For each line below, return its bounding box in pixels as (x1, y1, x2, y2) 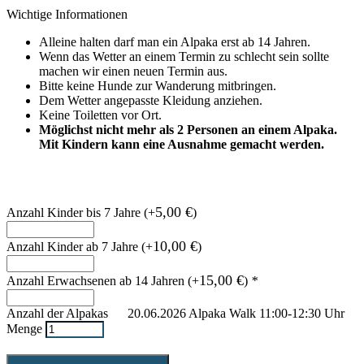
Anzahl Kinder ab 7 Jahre (6, 239, 141, 253)
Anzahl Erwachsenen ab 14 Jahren (6, 273, 188, 288)
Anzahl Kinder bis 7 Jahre (6, 205, 144, 219)
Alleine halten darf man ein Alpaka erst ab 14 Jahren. (39, 34, 310, 49)
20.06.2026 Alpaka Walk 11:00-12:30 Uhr (128, 305, 344, 320)
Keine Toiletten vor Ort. (39, 107, 162, 122)
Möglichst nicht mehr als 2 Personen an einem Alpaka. (39, 122, 337, 136)
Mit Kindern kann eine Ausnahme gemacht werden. (39, 136, 324, 151)
